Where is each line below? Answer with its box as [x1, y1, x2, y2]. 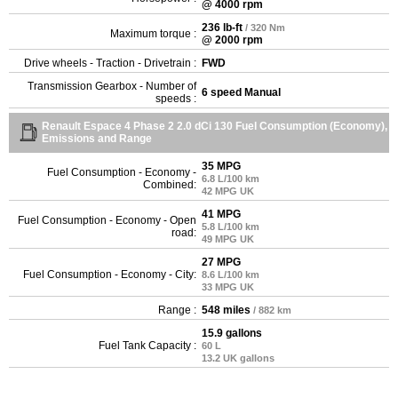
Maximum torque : [110, 27, 196, 40]
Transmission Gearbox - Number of [28, 79, 196, 92]
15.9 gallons [202, 326, 262, 339]
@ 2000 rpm [202, 33, 263, 46]
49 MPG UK [202, 233, 254, 244]
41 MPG [202, 207, 241, 220]
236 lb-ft [202, 20, 243, 34]
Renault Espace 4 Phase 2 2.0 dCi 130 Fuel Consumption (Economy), [42, 119, 387, 132]
